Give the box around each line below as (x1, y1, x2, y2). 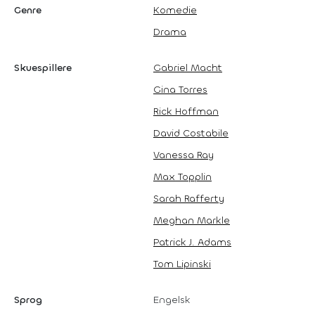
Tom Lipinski (153, 257, 211, 271)
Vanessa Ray (153, 148, 214, 162)
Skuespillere (14, 60, 72, 75)
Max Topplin (153, 169, 212, 184)
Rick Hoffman (153, 104, 219, 118)
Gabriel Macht (153, 60, 222, 75)
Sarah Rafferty (153, 191, 224, 205)
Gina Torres (153, 82, 207, 96)
